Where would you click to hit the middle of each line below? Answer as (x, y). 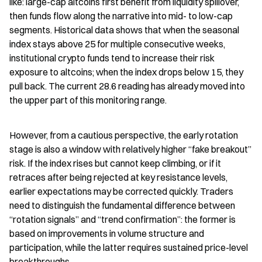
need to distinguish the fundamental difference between (122, 205)
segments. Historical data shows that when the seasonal (124, 30)
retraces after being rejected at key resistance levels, (118, 177)
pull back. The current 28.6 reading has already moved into (127, 86)
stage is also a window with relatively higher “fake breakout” (130, 149)
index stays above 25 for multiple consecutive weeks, (117, 44)
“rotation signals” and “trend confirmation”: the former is (123, 219)
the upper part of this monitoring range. (88, 100)
